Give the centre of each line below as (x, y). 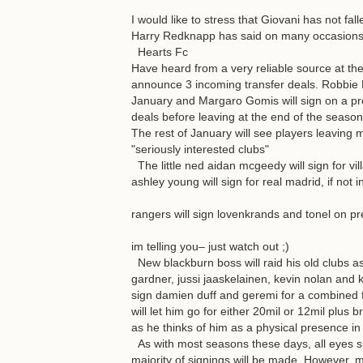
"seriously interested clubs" (200, 149)
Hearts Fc (160, 52)
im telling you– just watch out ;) (210, 246)
